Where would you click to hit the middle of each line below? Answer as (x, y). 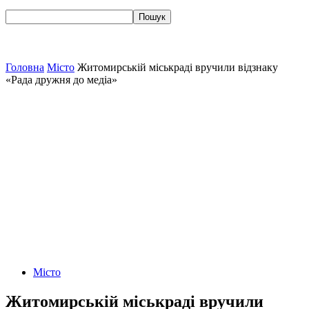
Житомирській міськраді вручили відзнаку (178, 67)
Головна (25, 67)
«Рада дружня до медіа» (61, 80)
